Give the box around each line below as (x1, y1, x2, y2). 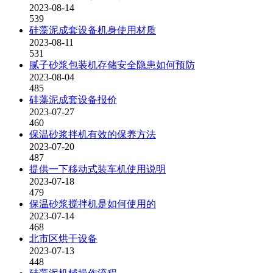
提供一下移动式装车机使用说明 (29, 164, 166, 174)
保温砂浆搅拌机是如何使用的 (29, 199, 156, 209)
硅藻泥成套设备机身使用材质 (29, 25, 156, 35)
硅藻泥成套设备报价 (29, 94, 117, 105)
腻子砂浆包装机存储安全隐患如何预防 (29, 60, 195, 70)
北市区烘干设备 (29, 233, 97, 244)
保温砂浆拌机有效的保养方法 (29, 129, 156, 140)
